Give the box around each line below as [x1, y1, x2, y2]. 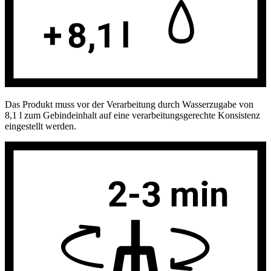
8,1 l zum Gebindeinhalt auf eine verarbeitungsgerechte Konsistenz [5, 109, 260, 120]
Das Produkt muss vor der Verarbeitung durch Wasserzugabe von [5, 99, 253, 109]
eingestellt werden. [5, 120, 76, 131]
